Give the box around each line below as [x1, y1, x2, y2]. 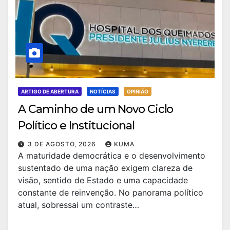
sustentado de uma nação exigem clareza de [18, 163, 193, 173]
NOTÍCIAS [90, 88, 116, 94]
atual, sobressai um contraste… [18, 200, 139, 210]
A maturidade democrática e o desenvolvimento [18, 150, 205, 161]
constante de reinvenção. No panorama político [18, 187, 203, 198]
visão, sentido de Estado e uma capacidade [18, 175, 188, 185]
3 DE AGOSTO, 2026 [28, 140, 98, 148]
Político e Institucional [18, 119, 135, 132]
